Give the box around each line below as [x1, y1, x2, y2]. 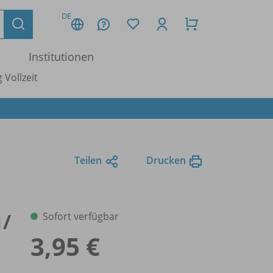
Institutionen [29, 49, 94, 64]
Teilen [74, 153, 102, 167]
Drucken [146, 153, 186, 167]
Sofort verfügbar [43, 209, 119, 223]
